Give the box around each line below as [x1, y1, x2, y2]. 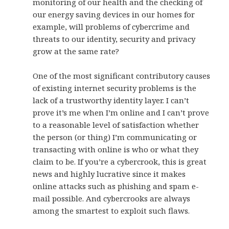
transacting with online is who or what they [33, 144, 199, 155]
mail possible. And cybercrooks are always [33, 193, 191, 204]
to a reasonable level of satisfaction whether [33, 120, 199, 130]
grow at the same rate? [33, 46, 120, 57]
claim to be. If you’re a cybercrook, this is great [33, 156, 207, 167]
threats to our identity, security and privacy [33, 34, 196, 44]
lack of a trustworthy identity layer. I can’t [33, 95, 190, 106]
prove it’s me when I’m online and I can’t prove [33, 107, 210, 118]
